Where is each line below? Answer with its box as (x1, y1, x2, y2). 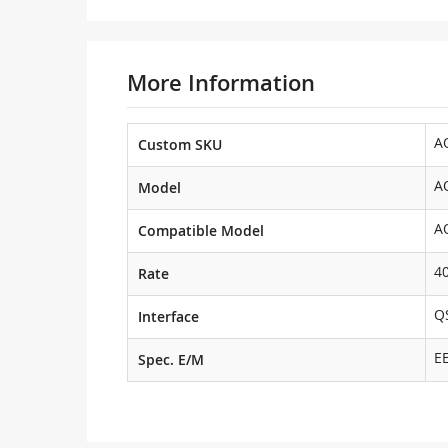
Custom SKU (138, 135, 222, 154)
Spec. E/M (138, 350, 204, 369)
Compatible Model (138, 221, 264, 240)
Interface (138, 307, 199, 326)
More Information (127, 68, 315, 98)
